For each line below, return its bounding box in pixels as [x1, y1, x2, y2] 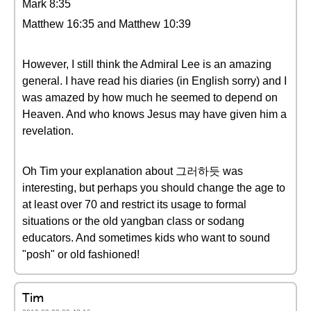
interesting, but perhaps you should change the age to [22, 182, 285, 194]
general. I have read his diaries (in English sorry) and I [22, 75, 287, 87]
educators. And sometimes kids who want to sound [22, 232, 270, 244]
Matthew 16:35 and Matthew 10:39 [22, 18, 191, 30]
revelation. [22, 125, 74, 137]
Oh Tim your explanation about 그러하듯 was [22, 165, 243, 177]
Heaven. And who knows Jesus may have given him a [22, 108, 287, 120]
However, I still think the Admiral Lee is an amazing [22, 58, 271, 70]
